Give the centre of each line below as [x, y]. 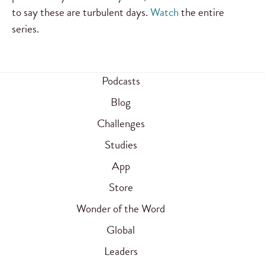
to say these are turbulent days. [81, 12]
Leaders [121, 251]
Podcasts [121, 81]
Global [121, 230]
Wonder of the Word [121, 209]
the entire [201, 12]
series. [25, 28]
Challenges [121, 124]
